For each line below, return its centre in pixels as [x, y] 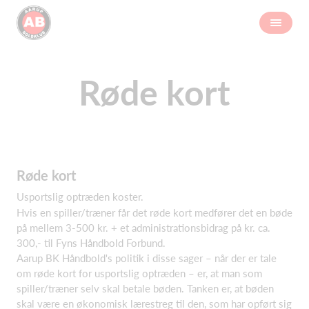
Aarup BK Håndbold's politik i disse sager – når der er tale [147, 258]
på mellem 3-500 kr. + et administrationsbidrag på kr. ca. [143, 227]
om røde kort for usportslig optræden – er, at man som [139, 273]
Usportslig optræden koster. [81, 197]
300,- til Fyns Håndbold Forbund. [91, 242]
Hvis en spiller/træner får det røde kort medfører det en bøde [154, 212]
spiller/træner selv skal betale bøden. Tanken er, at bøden [145, 288]
